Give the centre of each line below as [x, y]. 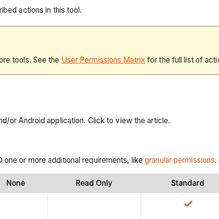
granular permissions [180, 160]
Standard [188, 183]
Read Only [94, 183]
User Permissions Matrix [103, 60]
